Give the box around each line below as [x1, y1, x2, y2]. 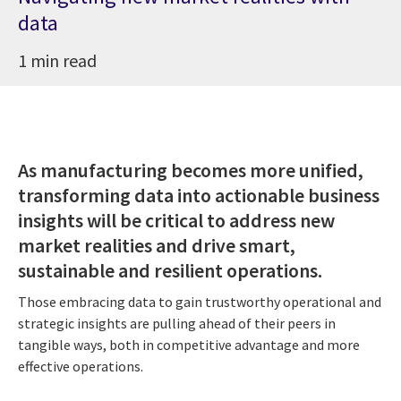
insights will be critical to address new [18, 207, 335, 233]
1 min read [18, 48, 97, 72]
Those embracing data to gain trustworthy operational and [18, 293, 381, 311]
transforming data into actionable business [18, 182, 380, 208]
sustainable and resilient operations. [18, 257, 322, 283]
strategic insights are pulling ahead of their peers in [18, 314, 336, 333]
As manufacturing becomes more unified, [18, 157, 363, 183]
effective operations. [18, 357, 143, 376]
